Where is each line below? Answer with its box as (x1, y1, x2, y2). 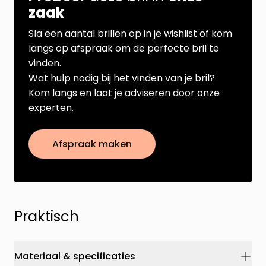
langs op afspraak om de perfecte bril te (28, 41, 219, 55)
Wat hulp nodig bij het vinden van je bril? (28, 71, 215, 85)
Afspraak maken (52, 137, 132, 151)
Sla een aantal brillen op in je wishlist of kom (28, 26, 232, 40)
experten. (28, 100, 74, 115)
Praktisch (14, 206, 79, 226)
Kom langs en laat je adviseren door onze (28, 85, 220, 100)
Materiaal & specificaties (14, 249, 135, 264)
